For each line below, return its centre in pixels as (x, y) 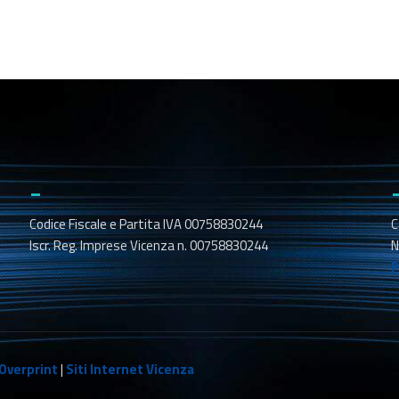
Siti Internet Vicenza (130, 369)
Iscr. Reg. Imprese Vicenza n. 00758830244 (148, 245)
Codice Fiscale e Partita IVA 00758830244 (146, 224)
